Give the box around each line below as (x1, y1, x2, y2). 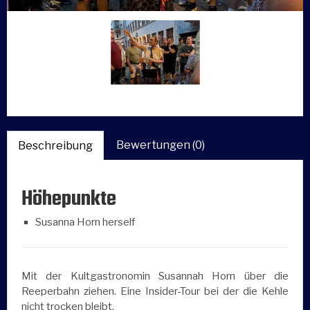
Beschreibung (18, 139, 93, 153)
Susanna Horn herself (35, 216, 135, 229)
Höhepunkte (21, 183, 116, 217)
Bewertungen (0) (116, 138, 205, 152)
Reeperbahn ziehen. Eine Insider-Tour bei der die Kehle (21, 285, 289, 298)
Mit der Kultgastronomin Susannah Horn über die (21, 270, 289, 283)
